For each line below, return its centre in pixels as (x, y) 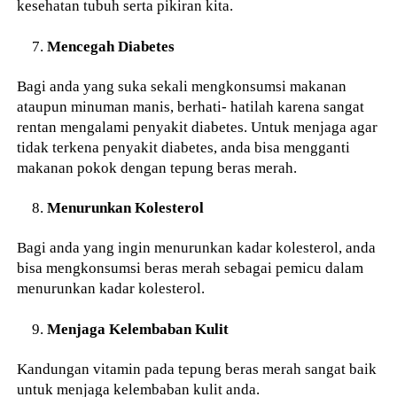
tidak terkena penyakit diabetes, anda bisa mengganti (184, 147)
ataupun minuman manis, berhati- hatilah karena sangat (191, 106)
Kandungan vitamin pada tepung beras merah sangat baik (197, 368)
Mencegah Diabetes (111, 46)
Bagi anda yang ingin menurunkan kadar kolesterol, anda (197, 248)
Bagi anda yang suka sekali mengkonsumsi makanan (182, 86)
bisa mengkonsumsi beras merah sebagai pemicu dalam (191, 268)
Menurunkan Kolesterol (126, 208)
